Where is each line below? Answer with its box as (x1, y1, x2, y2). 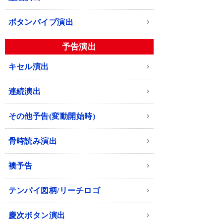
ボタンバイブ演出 (8, 18, 74, 27)
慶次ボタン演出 (8, 211, 65, 220)
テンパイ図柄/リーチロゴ (8, 186, 101, 195)
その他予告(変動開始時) (8, 112, 96, 121)
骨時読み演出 (8, 137, 57, 146)
